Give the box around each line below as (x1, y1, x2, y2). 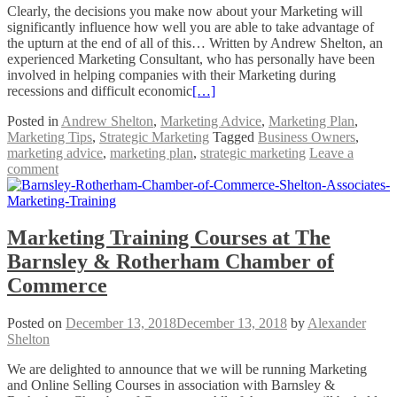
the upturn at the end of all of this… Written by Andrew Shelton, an (7, 35, 383, 51)
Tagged (213, 128, 258, 144)
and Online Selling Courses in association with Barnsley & (7, 378, 335, 393)
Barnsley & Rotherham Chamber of (7, 250, 334, 274)
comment (7, 160, 58, 176)
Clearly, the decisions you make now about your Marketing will (7, 3, 362, 19)
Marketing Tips (7, 128, 92, 144)
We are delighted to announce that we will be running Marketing (7, 362, 367, 378)
